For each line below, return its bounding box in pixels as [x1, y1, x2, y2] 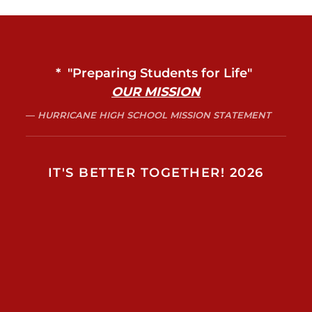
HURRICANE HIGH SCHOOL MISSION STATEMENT [38, 109, 272, 121]
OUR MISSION [111, 84, 201, 100]
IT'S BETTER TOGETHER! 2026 [47, 165, 264, 181]
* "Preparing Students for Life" [56, 65, 256, 81]
